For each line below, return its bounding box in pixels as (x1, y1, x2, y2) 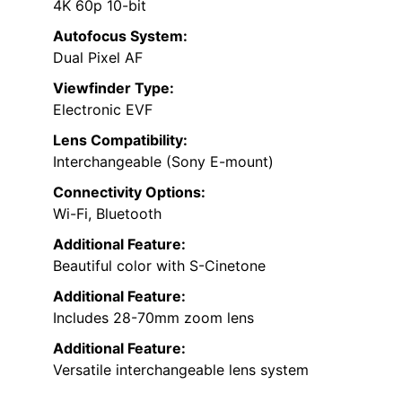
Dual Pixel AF (53, 48, 143, 67)
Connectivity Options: (53, 183, 205, 202)
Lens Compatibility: (53, 131, 188, 150)
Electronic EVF (53, 100, 153, 119)
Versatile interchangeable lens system (53, 361, 309, 380)
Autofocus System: (53, 27, 188, 46)
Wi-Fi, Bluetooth (53, 205, 162, 223)
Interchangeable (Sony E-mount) (53, 153, 274, 171)
